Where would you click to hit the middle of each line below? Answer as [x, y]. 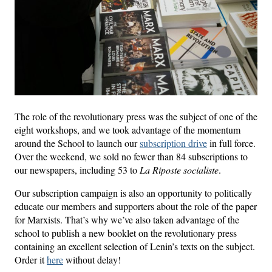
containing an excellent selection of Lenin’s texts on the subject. [135, 246]
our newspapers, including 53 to [77, 169]
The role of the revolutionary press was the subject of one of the [136, 116]
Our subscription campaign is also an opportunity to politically [133, 192]
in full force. [231, 143]
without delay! [92, 259]
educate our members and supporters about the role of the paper [136, 206]
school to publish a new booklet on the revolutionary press [126, 233]
